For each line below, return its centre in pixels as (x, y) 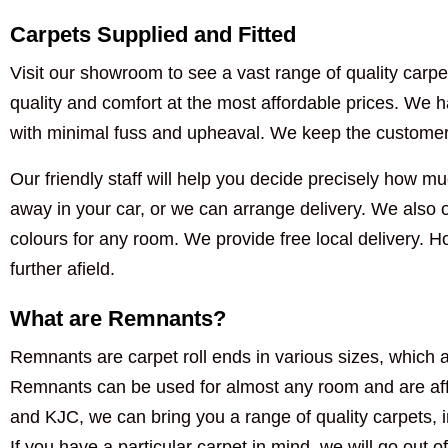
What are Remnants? (118, 318)
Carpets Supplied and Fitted (153, 34)
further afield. (62, 268)
